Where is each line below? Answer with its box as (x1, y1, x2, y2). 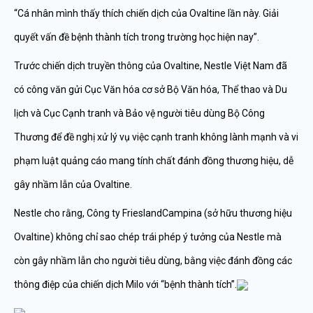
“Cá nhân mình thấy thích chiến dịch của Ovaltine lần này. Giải (14, 8, 279, 19)
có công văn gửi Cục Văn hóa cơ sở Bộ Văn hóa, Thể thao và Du (14, 84, 287, 95)
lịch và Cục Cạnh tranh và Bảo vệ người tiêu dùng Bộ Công (14, 108, 265, 119)
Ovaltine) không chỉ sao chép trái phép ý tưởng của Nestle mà (14, 231, 282, 242)
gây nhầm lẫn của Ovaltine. (14, 179, 132, 190)
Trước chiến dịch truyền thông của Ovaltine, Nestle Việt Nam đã (14, 60, 287, 71)
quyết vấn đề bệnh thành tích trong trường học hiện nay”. (14, 31, 259, 43)
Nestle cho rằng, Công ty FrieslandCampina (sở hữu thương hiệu (14, 208, 292, 219)
